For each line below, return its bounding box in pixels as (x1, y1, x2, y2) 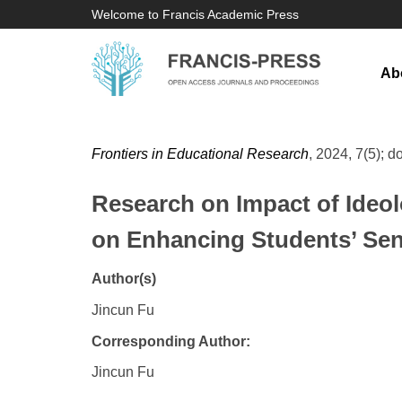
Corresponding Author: (92, 334, 250, 349)
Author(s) (92, 271, 156, 286)
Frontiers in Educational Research (92, 146, 309, 162)
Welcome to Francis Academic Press (92, 7, 299, 22)
